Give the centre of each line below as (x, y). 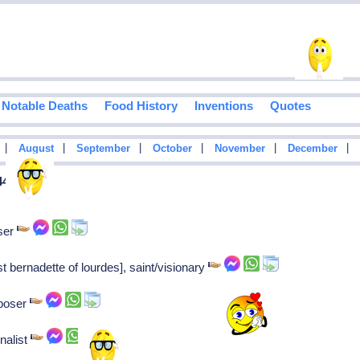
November (239, 149)
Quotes (290, 106)
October (172, 149)
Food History (141, 106)
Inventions (223, 106)
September (103, 149)
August (36, 149)
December (312, 149)
